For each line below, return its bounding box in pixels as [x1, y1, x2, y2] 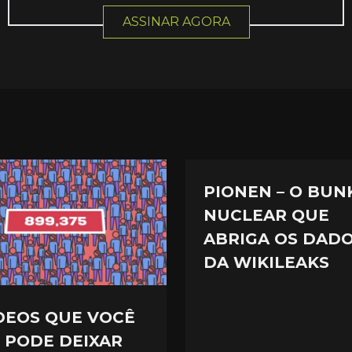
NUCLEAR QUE [203, 205, 329, 225]
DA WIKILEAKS [203, 252, 329, 272]
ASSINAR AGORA [122, 14, 230, 29]
